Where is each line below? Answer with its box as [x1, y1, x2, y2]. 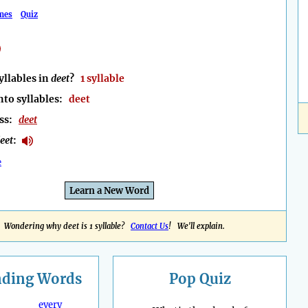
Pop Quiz [168, 270, 231, 288]
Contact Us [131, 221, 168, 232]
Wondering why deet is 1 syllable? [4, 221, 131, 232]
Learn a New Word [69, 185, 149, 197]
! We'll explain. [168, 221, 225, 232]
